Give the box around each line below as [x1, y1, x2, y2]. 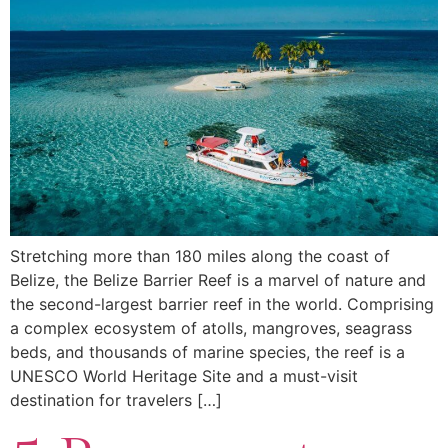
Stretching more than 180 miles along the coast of [10, 245, 390, 266]
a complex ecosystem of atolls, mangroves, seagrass [10, 317, 412, 338]
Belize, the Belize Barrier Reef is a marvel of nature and [10, 269, 426, 290]
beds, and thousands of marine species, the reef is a [10, 341, 405, 362]
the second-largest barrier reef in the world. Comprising [10, 293, 434, 314]
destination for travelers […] [10, 389, 222, 410]
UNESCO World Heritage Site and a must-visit [10, 365, 358, 386]
